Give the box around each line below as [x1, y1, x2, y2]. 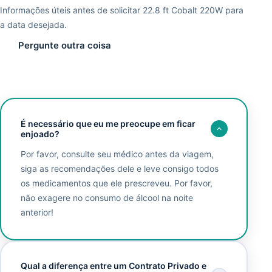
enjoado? [20, 128, 59, 139]
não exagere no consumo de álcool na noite [20, 192, 193, 203]
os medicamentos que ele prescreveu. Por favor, [20, 178, 212, 189]
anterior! [20, 207, 53, 218]
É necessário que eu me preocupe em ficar [20, 118, 195, 129]
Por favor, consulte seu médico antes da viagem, [20, 149, 214, 160]
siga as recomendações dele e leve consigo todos [20, 163, 219, 174]
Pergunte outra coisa [18, 40, 111, 52]
